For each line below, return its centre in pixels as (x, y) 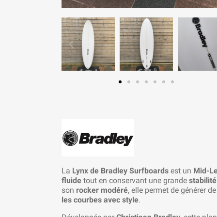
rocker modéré (102, 190)
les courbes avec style (100, 200)
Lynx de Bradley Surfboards (120, 171)
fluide (71, 181)
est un (181, 171)
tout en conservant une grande (135, 181)
